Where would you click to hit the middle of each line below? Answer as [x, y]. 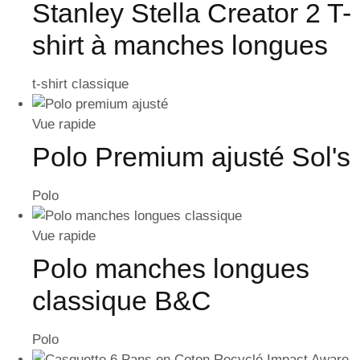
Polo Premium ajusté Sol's [191, 157]
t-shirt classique [80, 84]
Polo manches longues [171, 268]
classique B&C [122, 301]
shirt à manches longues [180, 45]
